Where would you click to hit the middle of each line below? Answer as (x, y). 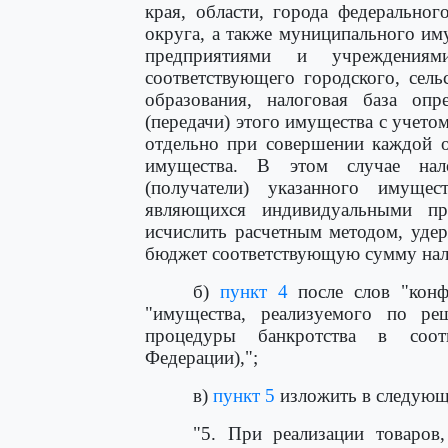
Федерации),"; (201, 357)
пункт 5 (244, 395)
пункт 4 (253, 291)
